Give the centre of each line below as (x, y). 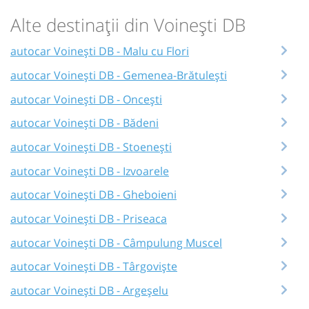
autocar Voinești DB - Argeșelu (89, 290)
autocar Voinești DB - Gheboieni (93, 195)
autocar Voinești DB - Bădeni (84, 123)
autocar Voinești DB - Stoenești (91, 147)
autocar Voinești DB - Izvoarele (90, 171)
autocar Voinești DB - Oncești (86, 99)
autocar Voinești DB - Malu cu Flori (100, 51)
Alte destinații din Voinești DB (128, 25)
